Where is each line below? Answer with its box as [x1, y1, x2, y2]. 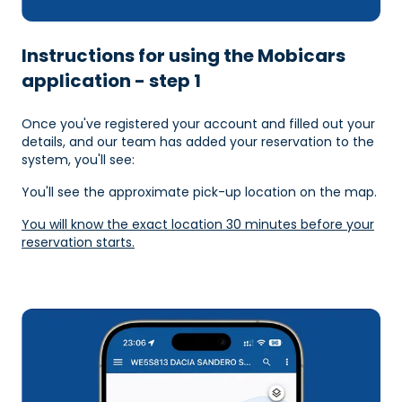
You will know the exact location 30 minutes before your [22, 215, 374, 234]
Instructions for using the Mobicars [22, 43, 345, 69]
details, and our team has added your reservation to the [22, 133, 374, 152]
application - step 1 [22, 68, 201, 94]
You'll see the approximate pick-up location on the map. [22, 183, 377, 202]
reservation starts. [22, 233, 135, 252]
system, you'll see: [22, 151, 135, 170]
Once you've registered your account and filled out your [22, 115, 375, 134]
